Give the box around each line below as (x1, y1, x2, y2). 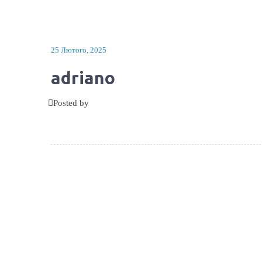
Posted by (53, 98, 89, 108)
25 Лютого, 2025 (51, 46, 106, 54)
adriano (51, 68, 115, 88)
